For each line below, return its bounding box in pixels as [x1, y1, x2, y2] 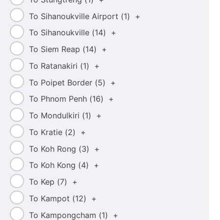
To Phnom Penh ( [28, 94, 92, 104]
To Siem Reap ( [28, 44, 85, 55]
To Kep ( [28, 177, 60, 187]
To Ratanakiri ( [28, 60, 83, 71]
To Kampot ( [28, 193, 75, 203]
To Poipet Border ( [28, 77, 98, 87]
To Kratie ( [28, 127, 68, 137]
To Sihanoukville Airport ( [28, 11, 124, 21]
